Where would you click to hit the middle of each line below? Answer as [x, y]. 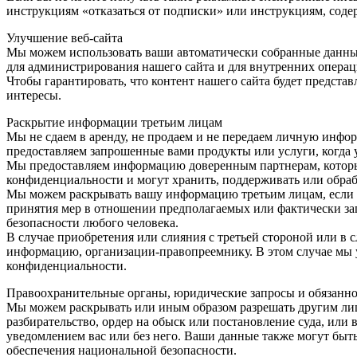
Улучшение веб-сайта [65, 38]
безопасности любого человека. [92, 223]
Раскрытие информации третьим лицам [114, 123]
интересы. [34, 96]
